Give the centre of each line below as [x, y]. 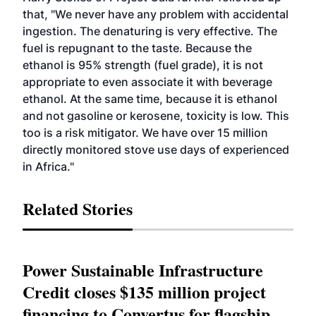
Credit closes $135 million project [144, 292]
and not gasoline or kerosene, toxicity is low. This [156, 116]
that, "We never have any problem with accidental [156, 14]
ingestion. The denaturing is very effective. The [150, 31]
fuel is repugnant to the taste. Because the [137, 48]
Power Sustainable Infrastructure [143, 270]
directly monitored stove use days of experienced [156, 150]
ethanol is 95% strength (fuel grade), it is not [143, 65]
